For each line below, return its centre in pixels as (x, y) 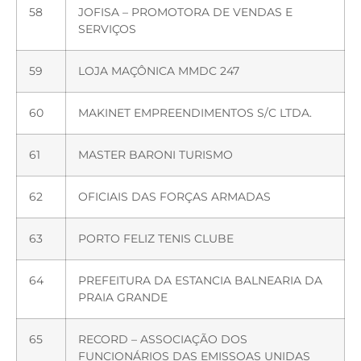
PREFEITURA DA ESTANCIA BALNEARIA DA (200, 280)
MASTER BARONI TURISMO (156, 154)
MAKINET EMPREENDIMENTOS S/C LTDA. (195, 112)
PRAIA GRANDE (123, 297)
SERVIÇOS (107, 29)
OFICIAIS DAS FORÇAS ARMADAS (174, 196)
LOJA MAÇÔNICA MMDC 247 (159, 71)
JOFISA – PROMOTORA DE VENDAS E (185, 12)
